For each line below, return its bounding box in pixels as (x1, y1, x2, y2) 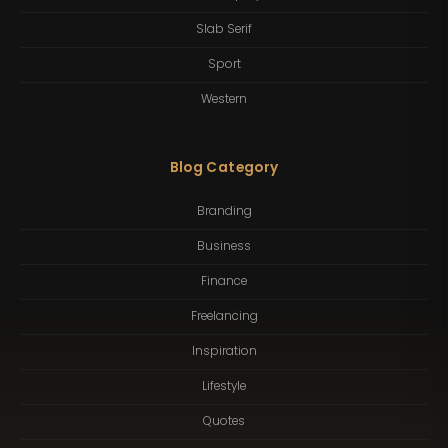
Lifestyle (202, 378, 246, 395)
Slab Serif (196, 21, 252, 38)
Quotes (203, 413, 245, 430)
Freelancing (190, 308, 258, 325)
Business (197, 238, 251, 255)
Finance (201, 273, 247, 290)
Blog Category (169, 157, 279, 177)
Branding (196, 203, 252, 220)
